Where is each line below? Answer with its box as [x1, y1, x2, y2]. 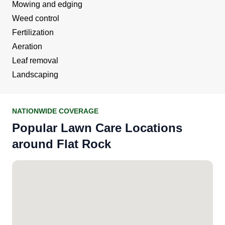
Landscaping [12, 70, 58, 79]
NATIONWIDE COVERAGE [12, 106, 98, 115]
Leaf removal [12, 56, 58, 65]
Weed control [12, 14, 59, 23]
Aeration [12, 42, 42, 51]
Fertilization [12, 28, 54, 37]
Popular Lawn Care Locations [12, 121, 182, 135]
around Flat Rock [12, 137, 111, 151]
